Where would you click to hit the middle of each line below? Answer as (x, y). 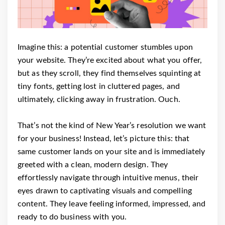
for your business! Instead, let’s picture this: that (104, 139)
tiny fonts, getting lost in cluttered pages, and (99, 86)
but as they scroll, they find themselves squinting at (109, 73)
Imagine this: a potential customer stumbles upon (105, 47)
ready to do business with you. (72, 217)
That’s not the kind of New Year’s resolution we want (112, 126)
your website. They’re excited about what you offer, (110, 60)
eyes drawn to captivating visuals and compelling (105, 191)
